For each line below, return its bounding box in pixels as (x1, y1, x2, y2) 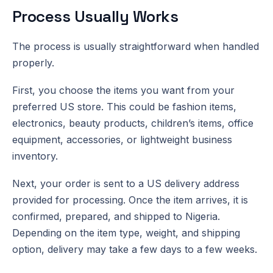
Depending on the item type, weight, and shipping (12, 226, 240, 239)
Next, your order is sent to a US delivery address (12, 177, 239, 190)
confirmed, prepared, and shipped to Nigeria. (12, 210, 220, 222)
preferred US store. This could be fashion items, (12, 100, 236, 113)
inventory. (12, 149, 58, 162)
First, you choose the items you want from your (12, 83, 235, 96)
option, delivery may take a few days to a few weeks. (12, 243, 257, 255)
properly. (12, 56, 54, 69)
